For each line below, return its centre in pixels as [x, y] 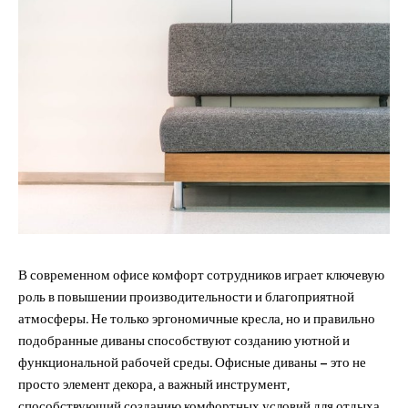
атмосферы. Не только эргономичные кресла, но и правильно [197, 318]
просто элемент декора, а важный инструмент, [154, 383]
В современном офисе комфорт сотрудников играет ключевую [201, 274]
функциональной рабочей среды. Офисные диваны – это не [192, 362]
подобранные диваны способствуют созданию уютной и [184, 340]
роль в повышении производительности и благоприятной [186, 296]
